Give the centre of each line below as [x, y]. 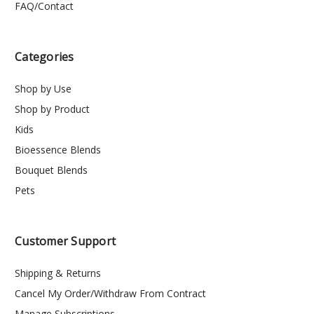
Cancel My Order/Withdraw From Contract [110, 294]
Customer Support [65, 241]
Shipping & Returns [58, 273]
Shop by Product [52, 109]
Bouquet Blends [51, 170]
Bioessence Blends [58, 150]
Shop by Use [43, 89]
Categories [45, 57]
